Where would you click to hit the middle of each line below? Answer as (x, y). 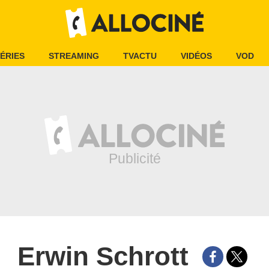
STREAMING (74, 56)
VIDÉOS (196, 56)
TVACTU (140, 56)
